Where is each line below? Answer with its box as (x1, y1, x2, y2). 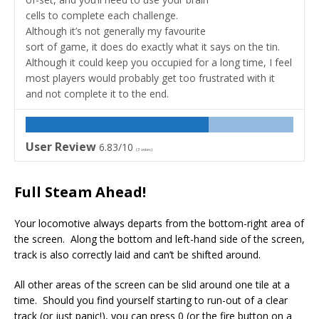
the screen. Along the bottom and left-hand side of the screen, (14, 231, 305, 246)
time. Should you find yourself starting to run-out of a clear (14, 293, 288, 307)
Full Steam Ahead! (14, 182, 146, 202)
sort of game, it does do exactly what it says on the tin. (26, 39, 280, 53)
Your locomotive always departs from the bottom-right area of (14, 216, 304, 230)
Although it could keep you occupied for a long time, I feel (26, 55, 292, 69)
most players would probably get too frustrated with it (26, 70, 275, 85)
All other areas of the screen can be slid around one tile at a (14, 277, 290, 291)
